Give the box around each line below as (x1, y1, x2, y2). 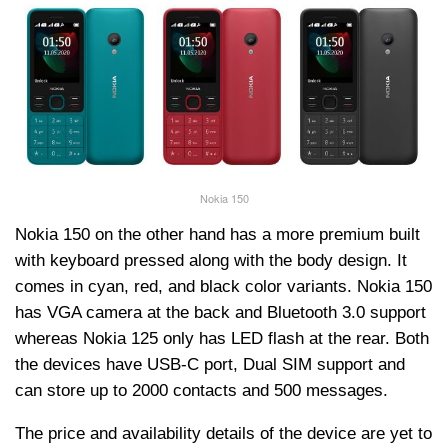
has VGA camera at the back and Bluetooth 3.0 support (15, 303, 426, 323)
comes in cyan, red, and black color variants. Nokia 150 (15, 277, 432, 297)
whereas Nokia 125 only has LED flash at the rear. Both (15, 329, 429, 349)
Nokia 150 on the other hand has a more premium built (15, 225, 420, 245)
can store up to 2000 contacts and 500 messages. (15, 381, 388, 401)
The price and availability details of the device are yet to (15, 424, 432, 444)
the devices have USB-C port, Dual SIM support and (15, 355, 405, 375)
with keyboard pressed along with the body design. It (15, 251, 407, 271)
